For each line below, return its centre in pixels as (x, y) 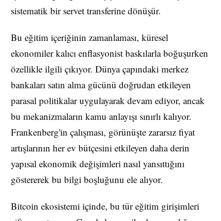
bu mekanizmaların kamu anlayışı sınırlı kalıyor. (101, 116)
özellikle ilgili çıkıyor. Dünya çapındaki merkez (100, 69)
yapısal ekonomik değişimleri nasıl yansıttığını (98, 164)
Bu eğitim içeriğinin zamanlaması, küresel (90, 37)
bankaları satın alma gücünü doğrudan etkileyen (101, 85)
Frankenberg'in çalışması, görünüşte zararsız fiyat (103, 132)
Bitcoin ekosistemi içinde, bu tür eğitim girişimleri (105, 206)
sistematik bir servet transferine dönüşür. (86, 11)
